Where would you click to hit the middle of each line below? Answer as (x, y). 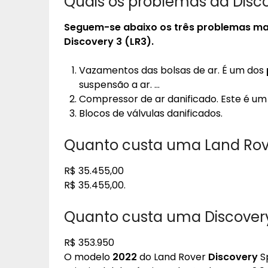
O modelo (88, 257)
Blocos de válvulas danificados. (151, 113)
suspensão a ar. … (119, 85)
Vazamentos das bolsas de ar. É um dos (173, 70)
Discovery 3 (93, 42)
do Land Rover (173, 257)
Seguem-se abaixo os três (130, 27)
